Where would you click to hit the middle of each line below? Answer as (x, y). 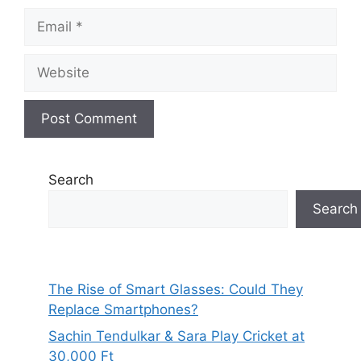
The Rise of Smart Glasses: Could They (176, 289)
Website (50, 62)
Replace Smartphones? (123, 309)
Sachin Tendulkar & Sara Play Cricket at (176, 336)
